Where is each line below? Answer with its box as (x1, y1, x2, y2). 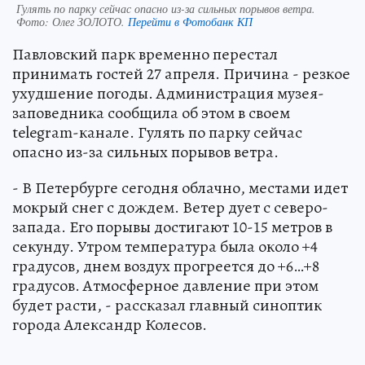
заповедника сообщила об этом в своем (12, 101, 290, 124)
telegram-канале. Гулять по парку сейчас (12, 121, 302, 143)
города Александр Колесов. (12, 313, 207, 336)
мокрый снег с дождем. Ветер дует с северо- (12, 196, 328, 218)
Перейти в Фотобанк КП (128, 13, 253, 29)
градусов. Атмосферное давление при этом (12, 274, 319, 297)
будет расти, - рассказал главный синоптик (12, 293, 322, 316)
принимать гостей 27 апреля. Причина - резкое (12, 62, 350, 85)
